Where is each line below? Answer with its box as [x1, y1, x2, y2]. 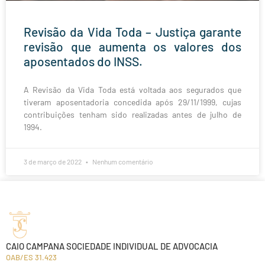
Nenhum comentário [91, 157, 153, 166]
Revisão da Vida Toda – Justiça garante [24, 24, 241, 40]
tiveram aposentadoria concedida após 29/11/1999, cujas [24, 97, 241, 108]
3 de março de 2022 [24, 157, 83, 166]
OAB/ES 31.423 [6, 252, 57, 262]
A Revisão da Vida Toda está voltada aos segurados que [24, 85, 241, 95]
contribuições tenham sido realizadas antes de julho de [24, 109, 241, 120]
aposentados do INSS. [24, 54, 143, 69]
